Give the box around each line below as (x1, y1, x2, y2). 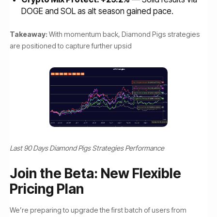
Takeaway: (10, 30, 47, 38)
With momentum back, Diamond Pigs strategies (47, 30, 200, 38)
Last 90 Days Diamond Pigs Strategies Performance (10, 144, 164, 152)
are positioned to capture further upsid (10, 42, 132, 50)
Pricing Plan (10, 181, 84, 197)
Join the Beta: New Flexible (10, 165, 181, 182)
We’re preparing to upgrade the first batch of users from (10, 206, 186, 214)
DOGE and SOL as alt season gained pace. (21, 6, 173, 16)
